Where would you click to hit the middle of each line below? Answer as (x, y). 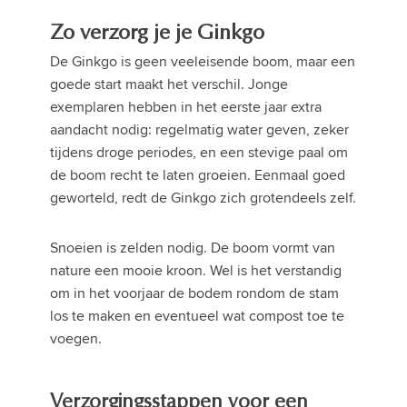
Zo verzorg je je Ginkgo (157, 33)
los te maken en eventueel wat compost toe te (197, 316)
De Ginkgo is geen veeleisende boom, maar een (203, 62)
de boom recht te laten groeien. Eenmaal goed (198, 175)
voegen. (76, 339)
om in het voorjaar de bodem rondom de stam (194, 293)
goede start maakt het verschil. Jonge (169, 84)
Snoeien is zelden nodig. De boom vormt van (193, 248)
